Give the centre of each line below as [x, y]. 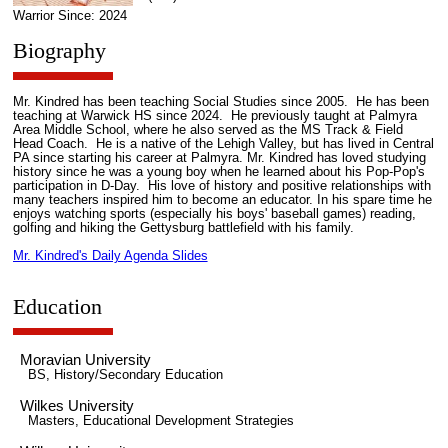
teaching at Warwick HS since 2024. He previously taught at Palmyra [214, 116]
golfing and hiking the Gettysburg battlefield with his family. [187, 228]
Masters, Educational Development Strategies [160, 421]
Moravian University [86, 360]
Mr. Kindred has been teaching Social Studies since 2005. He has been [220, 102]
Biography [59, 51]
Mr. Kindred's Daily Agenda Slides [110, 256]
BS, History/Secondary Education [125, 375]
